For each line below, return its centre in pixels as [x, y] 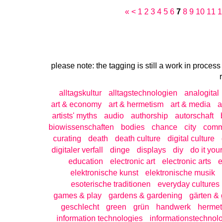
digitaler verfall [77, 150]
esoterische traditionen [111, 184]
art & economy [76, 105]
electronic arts [187, 162]
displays [151, 150]
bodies [133, 127]
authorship [149, 116]
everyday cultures [188, 184]
